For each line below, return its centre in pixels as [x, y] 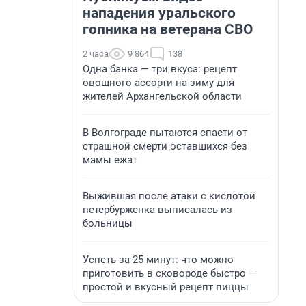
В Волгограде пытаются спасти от [165, 133]
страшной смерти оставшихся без [165, 146]
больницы [108, 223]
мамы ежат [110, 160]
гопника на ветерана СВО [168, 29]
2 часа [96, 54]
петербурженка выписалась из [157, 210]
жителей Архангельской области [162, 96]
